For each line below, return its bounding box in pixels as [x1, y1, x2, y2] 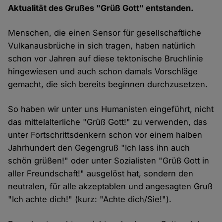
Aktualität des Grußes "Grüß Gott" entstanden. [8, 3, 194, 13]
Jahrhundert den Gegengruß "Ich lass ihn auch [8, 143, 190, 153]
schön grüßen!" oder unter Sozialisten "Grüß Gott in [8, 156, 210, 166]
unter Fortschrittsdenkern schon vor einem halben [8, 130, 203, 140]
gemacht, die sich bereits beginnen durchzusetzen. [8, 79, 208, 90]
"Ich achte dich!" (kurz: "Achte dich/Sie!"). [8, 194, 172, 205]
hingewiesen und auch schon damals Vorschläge [8, 66, 198, 77]
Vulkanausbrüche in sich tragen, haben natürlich [8, 41, 196, 51]
